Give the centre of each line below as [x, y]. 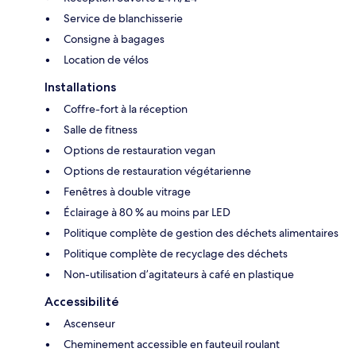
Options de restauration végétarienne [157, 171]
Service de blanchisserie [123, 19]
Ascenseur [89, 324]
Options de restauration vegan [139, 151]
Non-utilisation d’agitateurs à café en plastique [179, 275]
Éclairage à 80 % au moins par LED [147, 213]
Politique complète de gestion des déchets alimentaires [201, 233]
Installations [80, 87]
